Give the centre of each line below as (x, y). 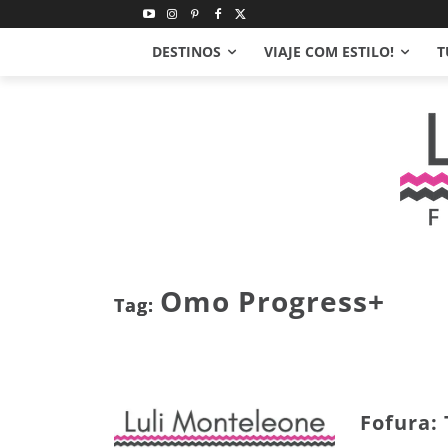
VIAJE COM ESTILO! (329, 52)
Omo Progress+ (272, 301)
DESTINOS (186, 52)
